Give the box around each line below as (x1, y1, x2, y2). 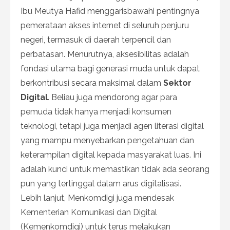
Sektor (163, 78, 191, 88)
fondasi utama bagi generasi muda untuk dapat (21, 63, 200, 73)
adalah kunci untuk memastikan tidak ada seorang (21, 164, 209, 174)
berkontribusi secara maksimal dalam (21, 78, 163, 88)
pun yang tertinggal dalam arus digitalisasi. (21, 178, 181, 188)
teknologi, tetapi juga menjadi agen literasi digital (21, 121, 204, 131)
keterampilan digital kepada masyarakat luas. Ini (21, 149, 201, 160)
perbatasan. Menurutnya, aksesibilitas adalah (21, 49, 189, 59)
